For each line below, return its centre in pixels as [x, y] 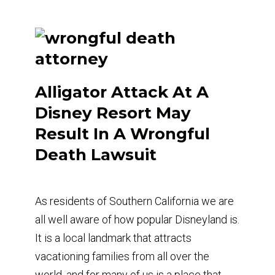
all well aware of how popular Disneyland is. [137, 219]
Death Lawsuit [95, 154]
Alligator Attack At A [122, 92]
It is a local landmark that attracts [113, 238]
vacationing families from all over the [122, 256]
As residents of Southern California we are [134, 201]
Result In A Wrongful [122, 134]
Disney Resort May [113, 113]
